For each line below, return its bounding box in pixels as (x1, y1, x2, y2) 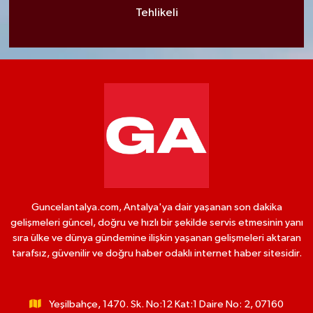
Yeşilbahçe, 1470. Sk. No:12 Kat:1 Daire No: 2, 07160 (49, 299, 284, 310)
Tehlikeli (135, 6, 178, 19)
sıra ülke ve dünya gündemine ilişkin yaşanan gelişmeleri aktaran (12, 233, 301, 244)
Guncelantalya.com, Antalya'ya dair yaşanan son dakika (31, 202, 282, 213)
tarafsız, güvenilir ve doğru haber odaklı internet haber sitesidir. (11, 248, 302, 259)
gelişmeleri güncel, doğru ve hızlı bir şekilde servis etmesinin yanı (10, 217, 303, 228)
